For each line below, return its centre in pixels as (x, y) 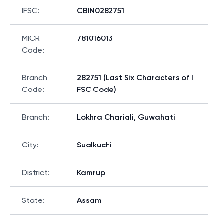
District (35, 173)
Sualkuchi (94, 145)
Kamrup (91, 173)
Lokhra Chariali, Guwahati (126, 117)
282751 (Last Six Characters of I (135, 78)
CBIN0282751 (100, 10)
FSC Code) (97, 89)
